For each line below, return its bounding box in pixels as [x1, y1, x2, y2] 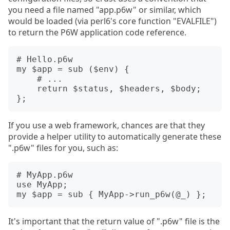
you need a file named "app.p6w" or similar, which [8, 4, 201, 15]
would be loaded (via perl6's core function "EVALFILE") [8, 15, 217, 27]
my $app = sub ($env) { [16, 64, 129, 74]
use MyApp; [16, 180, 68, 189]
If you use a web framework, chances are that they [8, 120, 205, 131]
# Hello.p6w [16, 54, 73, 64]
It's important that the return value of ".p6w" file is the [8, 216, 220, 227]
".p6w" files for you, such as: [8, 142, 118, 154]
